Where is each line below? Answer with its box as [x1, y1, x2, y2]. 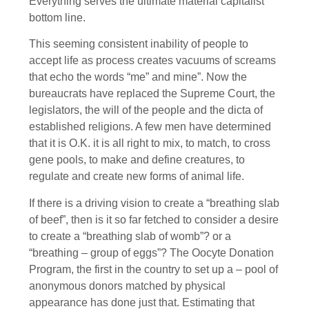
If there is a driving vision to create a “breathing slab [29, 197, 279, 209]
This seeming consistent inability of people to [29, 38, 248, 50]
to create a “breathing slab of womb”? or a [29, 230, 231, 242]
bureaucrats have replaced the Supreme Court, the [29, 88, 275, 100]
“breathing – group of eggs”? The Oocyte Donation [29, 246, 274, 259]
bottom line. [29, 11, 86, 23]
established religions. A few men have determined [29, 121, 271, 133]
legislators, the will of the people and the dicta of [29, 104, 263, 117]
